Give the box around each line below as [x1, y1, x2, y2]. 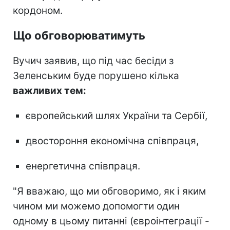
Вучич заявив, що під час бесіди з [13, 54, 174, 67]
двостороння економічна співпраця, [26, 135, 199, 147]
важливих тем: [13, 84, 86, 97]
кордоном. [13, 4, 63, 16]
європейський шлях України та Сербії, [26, 109, 207, 122]
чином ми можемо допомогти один [13, 200, 180, 212]
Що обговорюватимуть [13, 28, 145, 42]
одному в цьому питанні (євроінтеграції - [13, 215, 209, 227]
